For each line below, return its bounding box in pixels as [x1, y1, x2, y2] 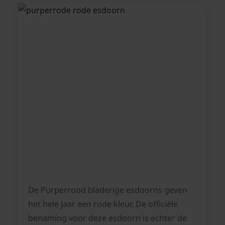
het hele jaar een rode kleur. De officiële [28, 198, 178, 210]
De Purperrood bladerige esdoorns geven [28, 184, 187, 196]
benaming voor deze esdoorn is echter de [28, 212, 187, 224]
